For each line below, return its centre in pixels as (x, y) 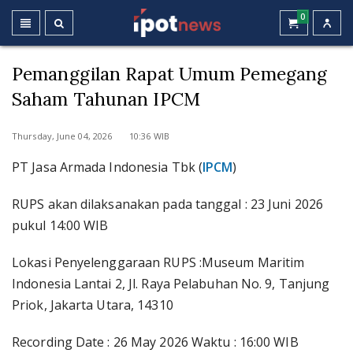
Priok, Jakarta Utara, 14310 (93, 305)
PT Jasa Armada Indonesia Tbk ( (107, 167)
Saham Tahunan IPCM (106, 99)
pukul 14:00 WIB (60, 225)
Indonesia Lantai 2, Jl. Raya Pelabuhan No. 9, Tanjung (171, 284)
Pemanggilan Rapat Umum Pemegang (170, 74)
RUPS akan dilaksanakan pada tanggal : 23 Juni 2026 (168, 204)
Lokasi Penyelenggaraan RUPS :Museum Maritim (158, 262)
